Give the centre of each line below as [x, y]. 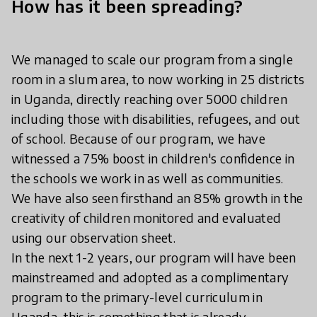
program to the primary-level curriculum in [137, 296]
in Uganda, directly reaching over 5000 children [149, 98]
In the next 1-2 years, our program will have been [154, 257]
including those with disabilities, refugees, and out [156, 118]
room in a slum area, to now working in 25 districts [158, 79]
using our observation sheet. [94, 237]
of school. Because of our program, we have [139, 138]
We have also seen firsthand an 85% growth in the [157, 197]
